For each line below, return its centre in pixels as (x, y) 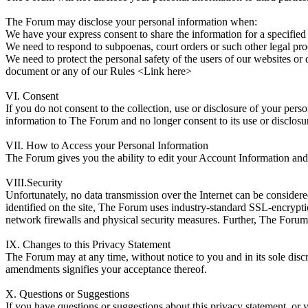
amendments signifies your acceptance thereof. (106, 269)
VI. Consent (32, 96)
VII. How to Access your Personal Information (107, 145)
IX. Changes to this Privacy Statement (88, 244)
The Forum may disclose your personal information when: (131, 21)
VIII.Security (34, 182)
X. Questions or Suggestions (67, 294)
